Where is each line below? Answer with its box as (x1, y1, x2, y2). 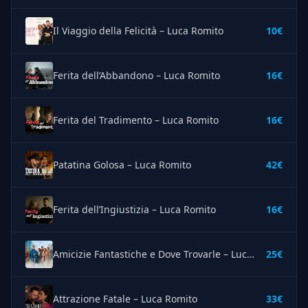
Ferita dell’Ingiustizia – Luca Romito (53, 203, 216, 217)
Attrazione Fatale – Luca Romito (53, 292, 197, 306)
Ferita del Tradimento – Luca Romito (53, 113, 219, 127)
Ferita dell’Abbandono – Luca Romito (53, 69, 220, 82)
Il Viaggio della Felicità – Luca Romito (53, 24, 223, 38)
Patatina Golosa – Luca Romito (53, 158, 191, 172)
